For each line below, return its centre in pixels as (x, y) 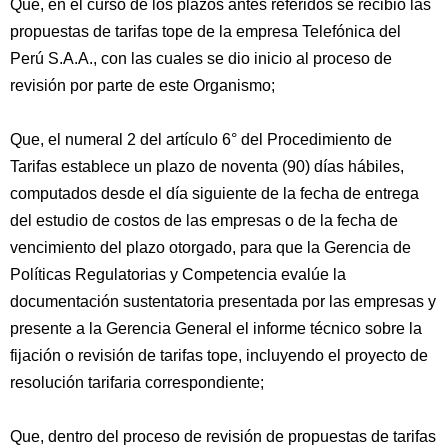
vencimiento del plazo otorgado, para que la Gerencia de (210, 247)
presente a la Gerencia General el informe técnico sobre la (216, 328)
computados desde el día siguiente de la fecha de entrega (214, 193)
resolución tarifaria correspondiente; (137, 382)
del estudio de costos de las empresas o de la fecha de (204, 220)
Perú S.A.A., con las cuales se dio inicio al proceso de (201, 58)
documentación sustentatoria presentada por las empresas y (223, 301)
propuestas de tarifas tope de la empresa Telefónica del (205, 31)
